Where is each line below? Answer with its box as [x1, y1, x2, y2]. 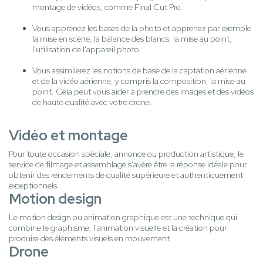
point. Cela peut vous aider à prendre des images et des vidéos [32, 86, 254, 97]
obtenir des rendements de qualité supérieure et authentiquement [9, 170, 243, 181]
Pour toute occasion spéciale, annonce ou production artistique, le [9, 149, 244, 160]
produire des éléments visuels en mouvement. [9, 233, 172, 244]
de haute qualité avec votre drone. [32, 97, 152, 108]
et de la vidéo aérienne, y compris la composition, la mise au [32, 76, 245, 87]
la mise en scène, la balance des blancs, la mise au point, [32, 33, 232, 45]
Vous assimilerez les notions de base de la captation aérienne [32, 65, 247, 76]
